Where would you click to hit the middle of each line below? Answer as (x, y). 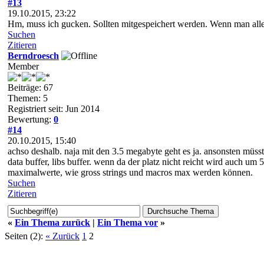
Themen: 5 (28, 98)
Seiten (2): (24, 236)
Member (23, 66)
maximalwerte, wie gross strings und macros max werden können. (130, 172)
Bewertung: (31, 119)
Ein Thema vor (128, 222)
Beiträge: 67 (30, 87)
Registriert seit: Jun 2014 (54, 108)
